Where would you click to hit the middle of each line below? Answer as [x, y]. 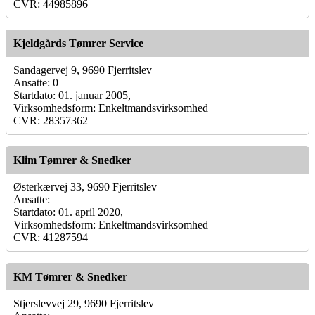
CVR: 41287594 [51, 237]
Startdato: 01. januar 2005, [72, 95]
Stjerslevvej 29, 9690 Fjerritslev [84, 303]
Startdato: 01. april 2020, [68, 212]
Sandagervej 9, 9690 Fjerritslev [83, 70]
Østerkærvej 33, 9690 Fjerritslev [85, 186]
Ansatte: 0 [36, 82]
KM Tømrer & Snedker [70, 276]
